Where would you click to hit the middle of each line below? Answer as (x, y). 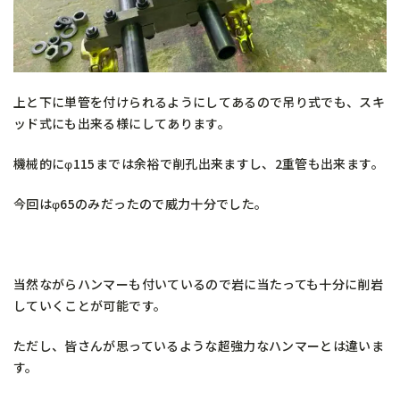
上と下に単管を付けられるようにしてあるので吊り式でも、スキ (200, 102)
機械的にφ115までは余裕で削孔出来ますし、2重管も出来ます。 (199, 164)
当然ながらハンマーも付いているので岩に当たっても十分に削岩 (199, 284)
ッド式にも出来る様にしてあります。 (122, 124)
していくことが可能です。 (90, 306)
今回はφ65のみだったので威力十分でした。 (141, 204)
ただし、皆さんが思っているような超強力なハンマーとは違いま (199, 346)
